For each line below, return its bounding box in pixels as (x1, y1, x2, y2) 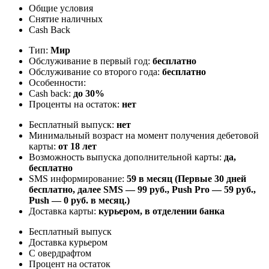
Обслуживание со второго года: (29, 66, 162, 77)
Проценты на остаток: (29, 98, 122, 109)
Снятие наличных (29, 13, 103, 24)
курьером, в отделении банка (98, 205, 225, 216)
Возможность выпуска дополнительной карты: (29, 151, 224, 162)
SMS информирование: (29, 173, 127, 184)
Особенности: (29, 77, 86, 88)
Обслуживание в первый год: (29, 55, 153, 66)
